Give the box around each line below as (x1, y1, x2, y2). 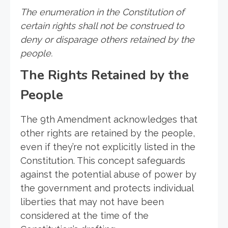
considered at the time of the (20, 210, 149, 221)
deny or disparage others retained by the (20, 34, 194, 45)
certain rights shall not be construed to (20, 20, 184, 31)
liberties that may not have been (20, 196, 164, 207)
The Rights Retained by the (20, 66, 189, 84)
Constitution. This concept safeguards (20, 155, 185, 166)
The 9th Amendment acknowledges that (20, 113, 197, 125)
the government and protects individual (20, 182, 193, 193)
